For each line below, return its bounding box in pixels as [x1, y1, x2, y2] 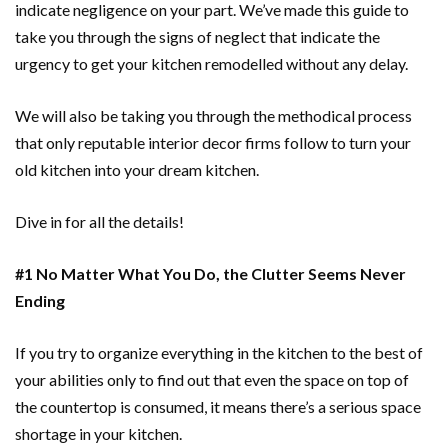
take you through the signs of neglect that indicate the [15, 27, 380, 46]
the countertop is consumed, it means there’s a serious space [15, 397, 421, 416]
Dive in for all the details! [15, 212, 184, 231]
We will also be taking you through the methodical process [15, 106, 412, 125]
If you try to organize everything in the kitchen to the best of [15, 343, 423, 362]
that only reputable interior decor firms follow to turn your [15, 133, 411, 152]
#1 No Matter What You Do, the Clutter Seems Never [15, 264, 406, 283]
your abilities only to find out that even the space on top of [15, 370, 409, 389]
